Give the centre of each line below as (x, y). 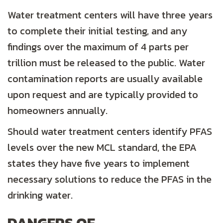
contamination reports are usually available (105, 79)
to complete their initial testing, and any (97, 31)
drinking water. (40, 195)
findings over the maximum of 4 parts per (98, 47)
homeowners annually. (57, 111)
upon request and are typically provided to (103, 95)
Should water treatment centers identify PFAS (110, 132)
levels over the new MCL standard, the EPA (102, 148)
